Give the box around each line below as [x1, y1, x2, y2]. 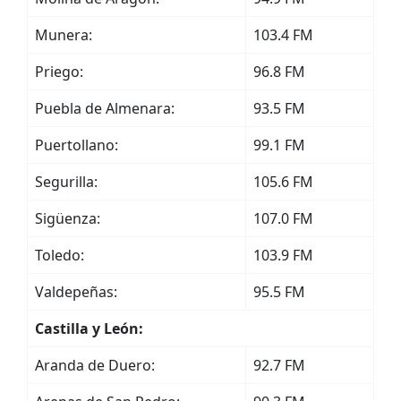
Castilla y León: [35, 319, 143, 338]
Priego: [35, 62, 83, 81]
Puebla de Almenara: [35, 98, 175, 118]
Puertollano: [35, 135, 118, 155]
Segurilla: [35, 172, 98, 192]
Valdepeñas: [35, 282, 117, 302]
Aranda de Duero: [35, 355, 155, 375]
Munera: [35, 25, 92, 45]
